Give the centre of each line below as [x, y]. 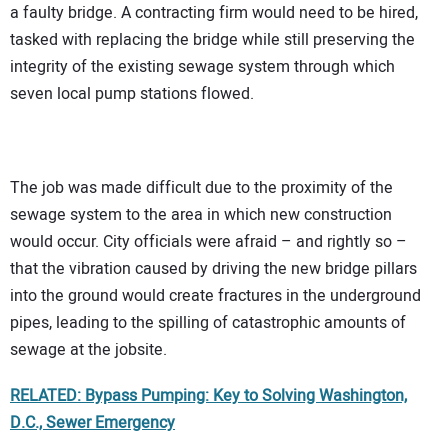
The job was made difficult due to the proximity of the [201, 187]
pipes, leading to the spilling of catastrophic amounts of [208, 322]
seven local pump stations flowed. [132, 94]
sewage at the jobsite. [88, 349]
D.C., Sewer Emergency [92, 423]
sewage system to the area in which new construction [201, 214]
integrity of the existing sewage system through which [202, 67]
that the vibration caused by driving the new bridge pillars [213, 268]
